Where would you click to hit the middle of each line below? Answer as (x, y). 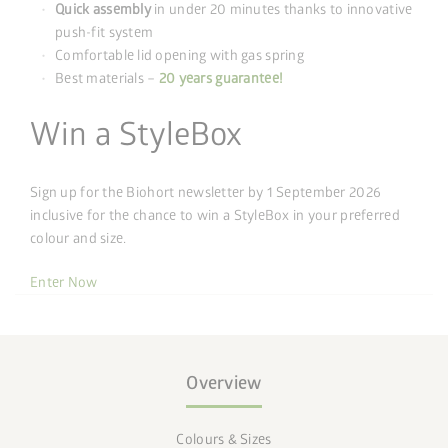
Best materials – (107, 78)
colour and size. (78, 238)
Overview (224, 383)
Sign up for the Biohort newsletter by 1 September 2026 (206, 192)
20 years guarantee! (221, 78)
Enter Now (64, 282)
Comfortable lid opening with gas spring (179, 55)
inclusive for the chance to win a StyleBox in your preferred (215, 215)
